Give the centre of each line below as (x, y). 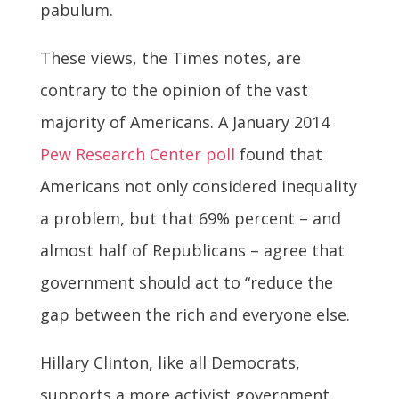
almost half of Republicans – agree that (192, 250)
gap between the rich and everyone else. (195, 314)
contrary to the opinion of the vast (174, 90)
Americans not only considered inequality (198, 186)
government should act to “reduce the (186, 282)
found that (281, 154)
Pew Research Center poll (139, 154)
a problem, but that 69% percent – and (190, 218)
